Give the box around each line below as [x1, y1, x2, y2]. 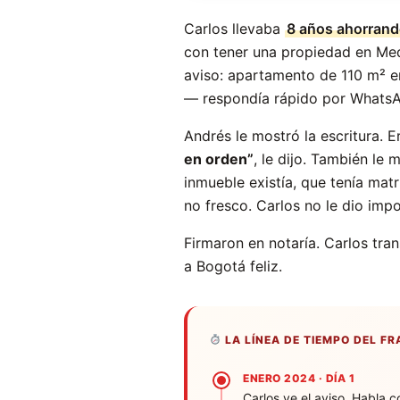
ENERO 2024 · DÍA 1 [243, 371, 354, 385]
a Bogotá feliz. [184, 256, 282, 275]
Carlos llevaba [184, 19, 285, 37]
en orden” [184, 149, 254, 168]
